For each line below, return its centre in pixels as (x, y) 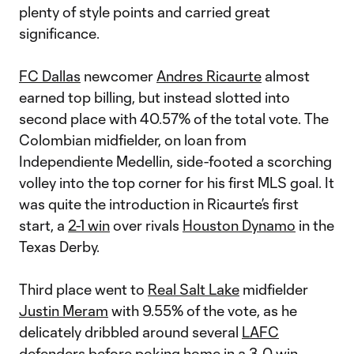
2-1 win (89, 225)
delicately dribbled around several (130, 332)
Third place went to (83, 289)
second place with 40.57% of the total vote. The (174, 119)
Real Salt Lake (194, 289)
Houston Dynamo (239, 225)
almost (286, 76)
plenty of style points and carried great (145, 12)
